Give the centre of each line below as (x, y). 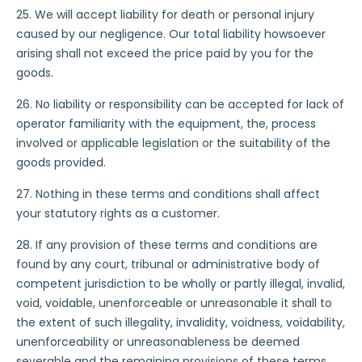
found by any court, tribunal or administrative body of (168, 264)
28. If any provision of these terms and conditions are (167, 245)
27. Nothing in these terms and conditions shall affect (168, 194)
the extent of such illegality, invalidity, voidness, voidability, (181, 322)
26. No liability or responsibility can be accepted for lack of (180, 104)
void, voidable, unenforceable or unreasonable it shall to (174, 303)
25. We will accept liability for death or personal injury (165, 15)
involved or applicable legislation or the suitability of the (173, 143)
